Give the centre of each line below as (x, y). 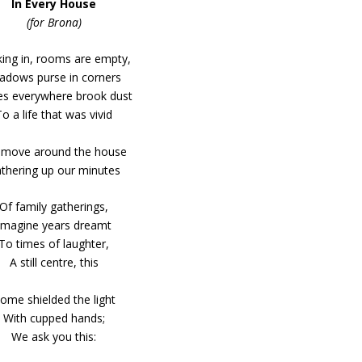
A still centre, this (54, 263)
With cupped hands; (54, 318)
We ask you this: (54, 336)
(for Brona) (54, 23)
